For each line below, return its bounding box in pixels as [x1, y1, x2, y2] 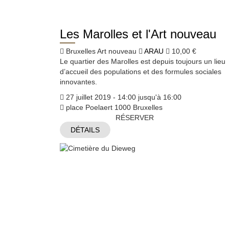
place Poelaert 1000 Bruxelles [64, 103, 163, 111]
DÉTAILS [71, 125, 100, 134]
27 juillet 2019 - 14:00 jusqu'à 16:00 [64, 93, 181, 101]
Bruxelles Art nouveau [64, 47, 139, 55]
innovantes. [60, 77, 97, 86]
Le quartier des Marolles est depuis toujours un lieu [60, 57, 225, 65]
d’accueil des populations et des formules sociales [60, 67, 221, 76]
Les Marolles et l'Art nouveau [60, 27, 216, 41]
